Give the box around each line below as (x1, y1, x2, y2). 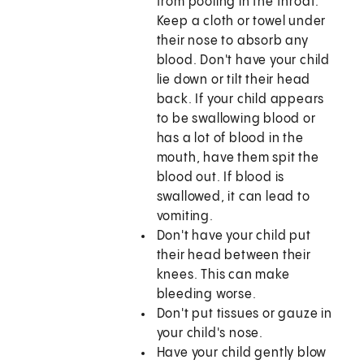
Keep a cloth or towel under (156, 15, 327, 29)
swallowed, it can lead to (156, 190, 310, 205)
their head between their (156, 249, 311, 263)
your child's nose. (156, 327, 264, 341)
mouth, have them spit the (156, 151, 319, 166)
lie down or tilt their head (156, 73, 311, 88)
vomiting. (156, 210, 214, 224)
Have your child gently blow (156, 346, 327, 361)
